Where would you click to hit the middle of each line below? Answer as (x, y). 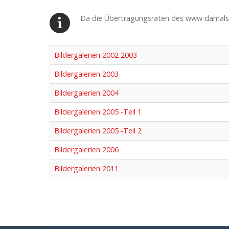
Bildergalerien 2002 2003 (96, 55)
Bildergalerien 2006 (86, 150)
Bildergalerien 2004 (86, 93)
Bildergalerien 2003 (86, 74)
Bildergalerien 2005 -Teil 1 (98, 112)
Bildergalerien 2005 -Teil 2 (98, 131)
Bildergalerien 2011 (86, 168)
